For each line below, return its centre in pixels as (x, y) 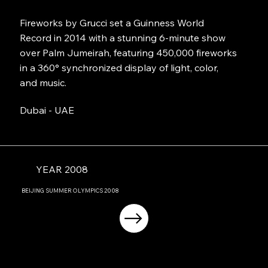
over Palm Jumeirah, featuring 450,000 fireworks (129, 52)
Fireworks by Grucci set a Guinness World (112, 22)
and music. (43, 82)
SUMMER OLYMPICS (75, 190)
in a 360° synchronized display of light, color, (119, 67)
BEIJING (34, 190)
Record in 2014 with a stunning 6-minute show (123, 37)
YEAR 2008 (62, 170)
